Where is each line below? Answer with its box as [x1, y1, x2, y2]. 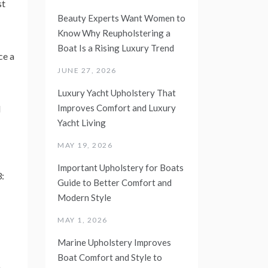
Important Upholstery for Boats [57, 162, 184, 173]
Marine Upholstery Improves [57, 236, 171, 248]
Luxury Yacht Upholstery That [57, 87, 176, 98]
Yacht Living [57, 117, 106, 128]
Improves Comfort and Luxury [57, 102, 176, 113]
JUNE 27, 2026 [57, 65, 117, 75]
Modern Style [57, 191, 111, 203]
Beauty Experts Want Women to [57, 12, 185, 23]
